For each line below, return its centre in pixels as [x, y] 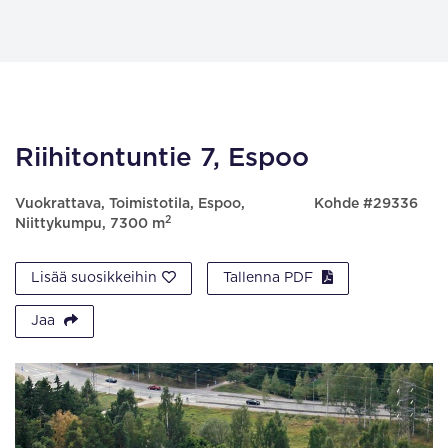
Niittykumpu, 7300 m [90, 224]
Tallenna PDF [270, 278]
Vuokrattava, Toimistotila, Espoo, [130, 204]
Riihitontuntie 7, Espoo [162, 158]
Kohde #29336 [365, 204]
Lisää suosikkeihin [94, 278]
